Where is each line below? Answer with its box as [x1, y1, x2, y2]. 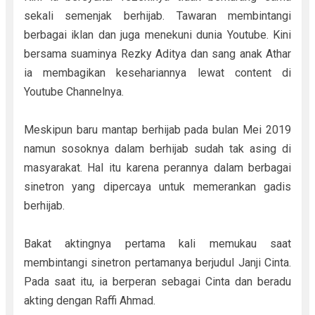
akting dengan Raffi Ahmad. [23, 294, 158, 307]
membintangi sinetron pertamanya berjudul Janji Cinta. [23, 256, 292, 269]
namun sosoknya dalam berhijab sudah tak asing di [23, 142, 292, 155]
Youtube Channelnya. [23, 85, 127, 98]
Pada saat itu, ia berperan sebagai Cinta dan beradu [23, 275, 292, 288]
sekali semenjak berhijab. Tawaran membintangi [23, 9, 292, 22]
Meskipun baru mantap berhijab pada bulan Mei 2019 [23, 123, 292, 136]
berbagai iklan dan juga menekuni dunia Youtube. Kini [23, 28, 292, 41]
